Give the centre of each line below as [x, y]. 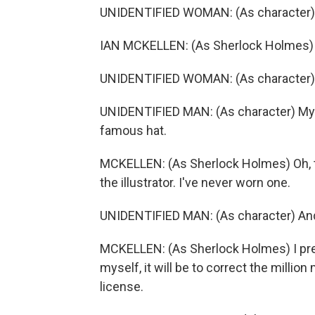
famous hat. [133, 130]
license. [122, 287]
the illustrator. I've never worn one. [195, 182]
